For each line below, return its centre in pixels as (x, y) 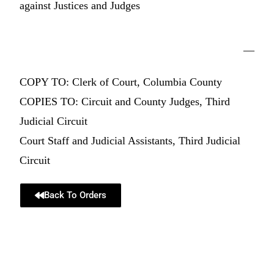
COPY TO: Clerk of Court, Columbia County (121, 82)
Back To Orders (76, 195)
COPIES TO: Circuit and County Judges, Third (125, 102)
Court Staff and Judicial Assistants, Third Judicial (130, 141)
